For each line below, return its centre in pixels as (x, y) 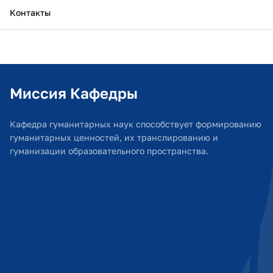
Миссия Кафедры (74, 93)
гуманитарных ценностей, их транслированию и (114, 137)
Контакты (30, 12)
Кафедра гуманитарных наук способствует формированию (136, 124)
